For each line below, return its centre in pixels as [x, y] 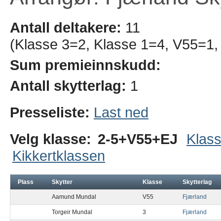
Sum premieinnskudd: [85, 65]
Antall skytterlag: [68, 86]
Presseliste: [52, 112]
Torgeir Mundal [72, 212]
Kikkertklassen [59, 156]
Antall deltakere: [66, 27]
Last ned [121, 112]
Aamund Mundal [74, 197]
